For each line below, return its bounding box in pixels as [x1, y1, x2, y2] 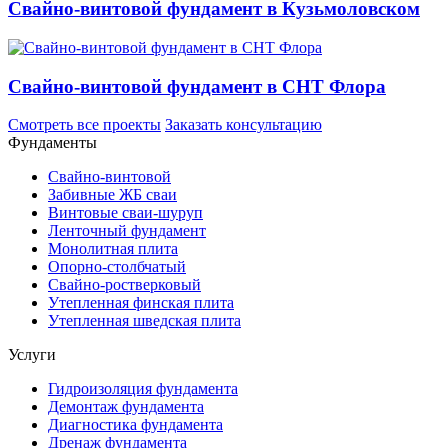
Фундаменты [8, 134, 97, 152]
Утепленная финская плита [48, 294, 234, 312]
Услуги [8, 346, 56, 364]
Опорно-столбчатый [48, 258, 186, 276]
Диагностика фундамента [48, 416, 223, 434]
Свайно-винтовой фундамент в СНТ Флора [8, 75, 386, 97]
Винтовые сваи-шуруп [48, 204, 203, 222]
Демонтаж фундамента [48, 398, 204, 416]
